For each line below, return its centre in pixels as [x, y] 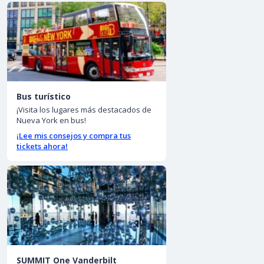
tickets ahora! [42, 146]
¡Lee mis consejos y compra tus [74, 136]
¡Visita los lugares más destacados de [84, 110]
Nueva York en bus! [51, 121]
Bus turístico [44, 97]
